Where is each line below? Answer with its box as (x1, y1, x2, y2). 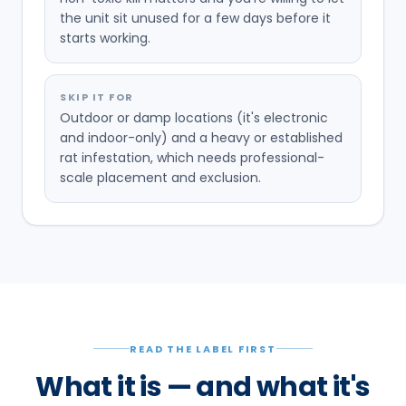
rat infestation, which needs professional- (60, 148, 324, 167)
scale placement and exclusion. (60, 168, 261, 187)
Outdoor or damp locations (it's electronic (60, 108, 328, 127)
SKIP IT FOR (60, 89, 134, 104)
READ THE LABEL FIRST (130, 341, 276, 356)
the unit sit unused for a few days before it (60, 8, 331, 27)
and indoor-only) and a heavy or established (60, 128, 343, 147)
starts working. (60, 28, 150, 47)
